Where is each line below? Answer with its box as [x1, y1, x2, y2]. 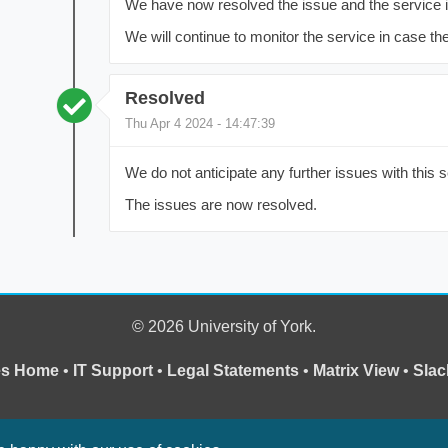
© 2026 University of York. [132, 318, 316, 336]
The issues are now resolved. [124, 196, 317, 214]
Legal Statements [166, 362, 299, 380]
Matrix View [312, 362, 399, 380]
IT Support [72, 362, 153, 380]
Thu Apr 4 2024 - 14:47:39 [124, 116, 275, 132]
